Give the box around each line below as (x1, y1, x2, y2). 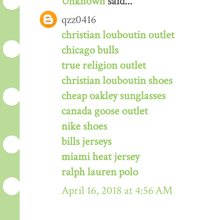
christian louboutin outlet (61, 28, 174, 43)
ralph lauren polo (61, 165, 138, 180)
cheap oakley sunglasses (61, 89, 165, 104)
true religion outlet (61, 58, 146, 73)
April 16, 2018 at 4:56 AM (61, 184, 172, 198)
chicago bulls (61, 43, 118, 58)
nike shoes (61, 119, 107, 134)
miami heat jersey (61, 150, 139, 165)
